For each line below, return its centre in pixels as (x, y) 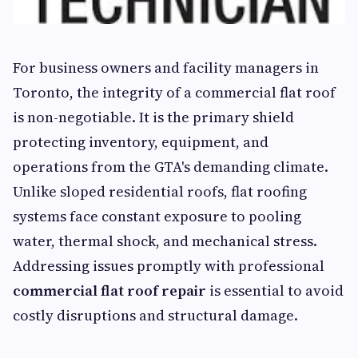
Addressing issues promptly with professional (169, 266)
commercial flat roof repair (109, 290)
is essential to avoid (275, 290)
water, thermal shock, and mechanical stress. (165, 241)
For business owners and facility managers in (166, 68)
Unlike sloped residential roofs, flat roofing (160, 191)
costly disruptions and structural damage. (155, 315)
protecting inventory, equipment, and (141, 142)
